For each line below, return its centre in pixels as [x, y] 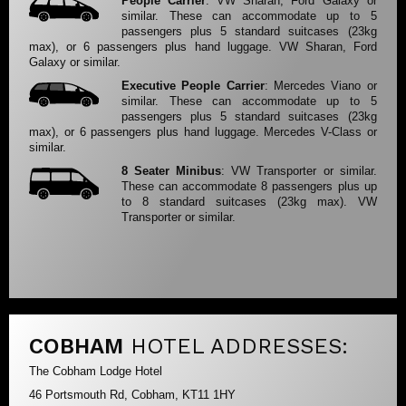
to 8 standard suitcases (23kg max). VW [249, 202]
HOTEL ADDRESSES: [240, 346]
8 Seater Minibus [172, 171]
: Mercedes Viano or [320, 85]
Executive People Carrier [193, 85]
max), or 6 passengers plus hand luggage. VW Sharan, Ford [203, 46]
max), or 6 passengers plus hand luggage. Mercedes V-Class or [203, 131]
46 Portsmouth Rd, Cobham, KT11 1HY [133, 395]
